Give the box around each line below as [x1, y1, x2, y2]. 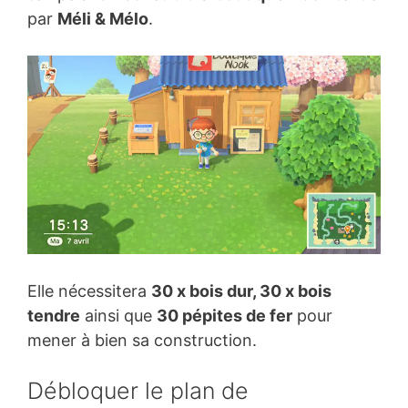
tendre [27, 305, 80, 325]
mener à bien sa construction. [27, 330, 257, 350]
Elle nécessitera [27, 280, 151, 301]
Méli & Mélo [57, 8, 148, 28]
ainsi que [80, 305, 157, 325]
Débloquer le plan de [27, 376, 249, 404]
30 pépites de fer [157, 305, 292, 325]
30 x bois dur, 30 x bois [151, 280, 331, 301]
